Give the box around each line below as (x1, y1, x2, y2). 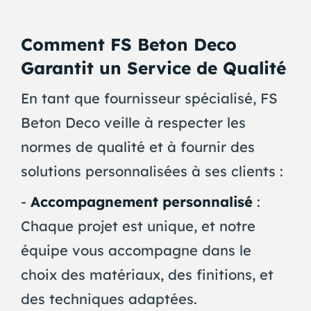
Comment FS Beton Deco (20, 33, 237, 55)
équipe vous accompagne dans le (20, 241, 251, 259)
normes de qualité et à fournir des (20, 137, 255, 155)
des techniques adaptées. (20, 289, 197, 308)
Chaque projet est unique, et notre (20, 217, 255, 235)
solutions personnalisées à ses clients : (20, 162, 283, 180)
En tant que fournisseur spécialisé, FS (20, 89, 278, 107)
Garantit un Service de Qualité (20, 56, 286, 78)
